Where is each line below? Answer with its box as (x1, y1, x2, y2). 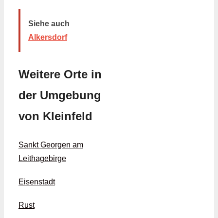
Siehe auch (28, 19, 70, 28)
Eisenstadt (18, 177, 55, 186)
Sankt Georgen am (18, 140, 83, 149)
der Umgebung (18, 88, 101, 102)
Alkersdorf (28, 33, 67, 41)
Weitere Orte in (18, 67, 102, 81)
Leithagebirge (18, 154, 66, 163)
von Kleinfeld (18, 109, 92, 123)
